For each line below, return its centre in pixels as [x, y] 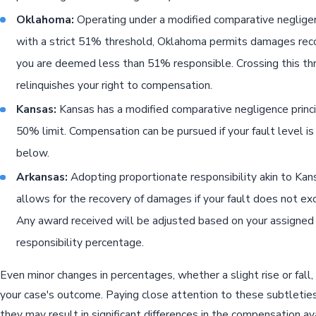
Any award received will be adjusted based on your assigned [165, 221]
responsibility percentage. [80, 243]
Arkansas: [42, 177]
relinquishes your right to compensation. [115, 85]
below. [33, 153]
